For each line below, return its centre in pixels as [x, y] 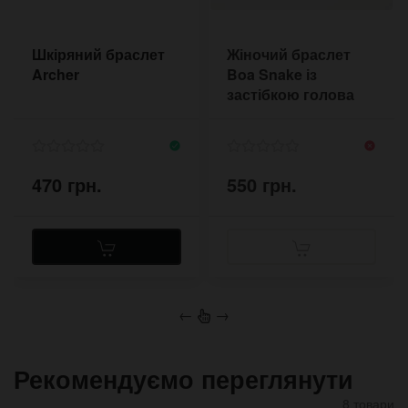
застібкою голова [291, 95]
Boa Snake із [272, 75]
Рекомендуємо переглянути [184, 378]
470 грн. [67, 184]
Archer [56, 75]
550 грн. [262, 184]
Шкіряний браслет [98, 55]
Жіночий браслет [289, 55]
